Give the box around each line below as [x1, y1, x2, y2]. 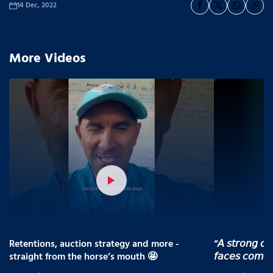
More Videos [9, 48, 86, 70]
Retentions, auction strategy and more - [9, 236, 179, 252]
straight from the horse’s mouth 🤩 [9, 249, 157, 265]
